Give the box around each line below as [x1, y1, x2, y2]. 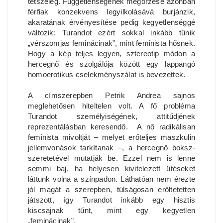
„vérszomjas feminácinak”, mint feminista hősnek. [28, 38, 195, 47]
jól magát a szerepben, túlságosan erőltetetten [28, 185, 195, 194]
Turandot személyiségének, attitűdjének [28, 111, 195, 120]
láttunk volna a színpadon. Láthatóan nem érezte [28, 174, 195, 183]
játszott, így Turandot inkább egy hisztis [28, 195, 195, 204]
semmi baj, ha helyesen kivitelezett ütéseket [28, 164, 195, 173]
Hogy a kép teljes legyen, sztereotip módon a [28, 49, 195, 58]
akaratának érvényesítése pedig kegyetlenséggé [28, 17, 195, 26]
